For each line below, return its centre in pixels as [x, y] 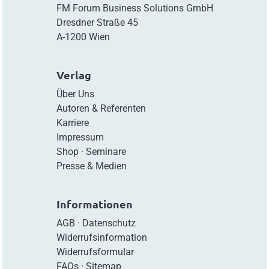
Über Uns [75, 94]
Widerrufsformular [95, 252]
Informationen [94, 204]
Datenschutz [109, 223]
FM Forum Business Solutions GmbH [134, 8]
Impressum [80, 137]
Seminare [106, 151]
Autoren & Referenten [101, 108]
